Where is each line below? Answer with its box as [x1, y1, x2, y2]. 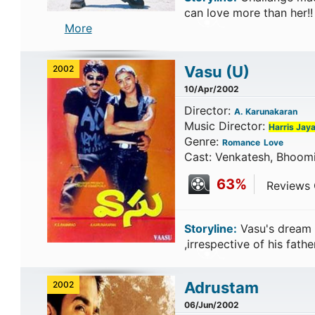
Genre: [184, 134, 222, 148]
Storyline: [184, 221, 237, 236]
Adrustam [184, 278, 259, 297]
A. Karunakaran [233, 106, 297, 117]
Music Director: [184, 119, 269, 133]
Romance [221, 137, 260, 148]
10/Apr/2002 [184, 84, 239, 94]
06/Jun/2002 [184, 300, 239, 310]
